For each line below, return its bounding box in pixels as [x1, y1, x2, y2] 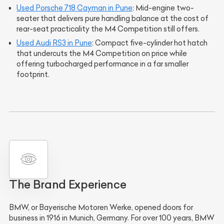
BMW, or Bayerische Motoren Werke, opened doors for [9, 202, 193, 212]
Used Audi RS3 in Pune [16, 38, 92, 47]
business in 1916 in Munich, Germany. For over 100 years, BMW [9, 213, 214, 222]
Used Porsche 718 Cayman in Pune [16, 3, 132, 12]
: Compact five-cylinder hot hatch [92, 38, 207, 47]
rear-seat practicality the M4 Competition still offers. [16, 24, 199, 33]
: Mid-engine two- [132, 3, 194, 12]
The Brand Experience [9, 177, 126, 191]
